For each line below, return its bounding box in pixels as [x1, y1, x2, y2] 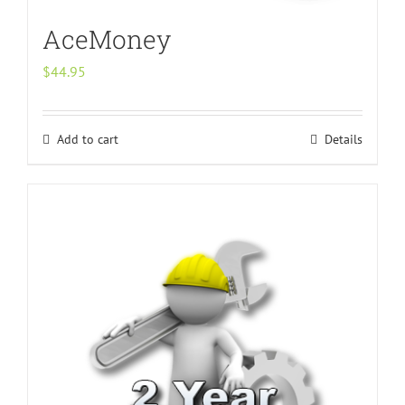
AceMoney [42, 22, 171, 56]
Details [325, 130, 363, 147]
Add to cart [57, 130, 118, 147]
